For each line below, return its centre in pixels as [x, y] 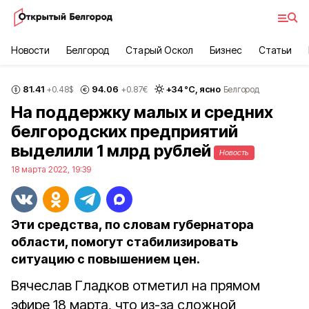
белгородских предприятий [124, 131]
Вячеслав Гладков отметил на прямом [136, 286]
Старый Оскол [159, 50]
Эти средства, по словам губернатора [132, 225]
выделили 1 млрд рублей [111, 151]
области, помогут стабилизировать [124, 242]
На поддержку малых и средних [142, 112]
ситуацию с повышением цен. [106, 259]
